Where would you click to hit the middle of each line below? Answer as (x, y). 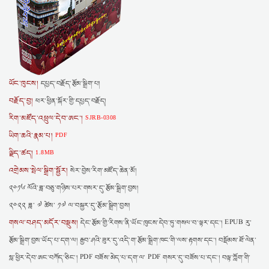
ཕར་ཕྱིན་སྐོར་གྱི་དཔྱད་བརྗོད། (70, 101)
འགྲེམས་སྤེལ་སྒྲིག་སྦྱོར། (39, 171)
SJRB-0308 (100, 117)
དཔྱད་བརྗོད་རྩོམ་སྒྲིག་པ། (69, 83)
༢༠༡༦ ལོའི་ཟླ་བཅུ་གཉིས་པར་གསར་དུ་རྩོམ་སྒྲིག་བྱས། (74, 188)
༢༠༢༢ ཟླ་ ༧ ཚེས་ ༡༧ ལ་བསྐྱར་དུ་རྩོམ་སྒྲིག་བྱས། (70, 205)
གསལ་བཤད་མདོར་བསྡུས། (44, 223)
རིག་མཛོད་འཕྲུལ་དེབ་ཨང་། (46, 118)
